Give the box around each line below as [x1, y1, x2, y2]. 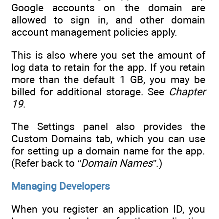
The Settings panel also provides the [11, 120, 205, 133]
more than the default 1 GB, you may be [11, 73, 205, 86]
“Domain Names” [77, 157, 156, 170]
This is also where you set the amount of [11, 48, 205, 61]
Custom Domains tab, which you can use [11, 132, 205, 145]
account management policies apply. [11, 26, 177, 39]
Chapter [169, 85, 205, 98]
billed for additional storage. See [11, 85, 169, 98]
